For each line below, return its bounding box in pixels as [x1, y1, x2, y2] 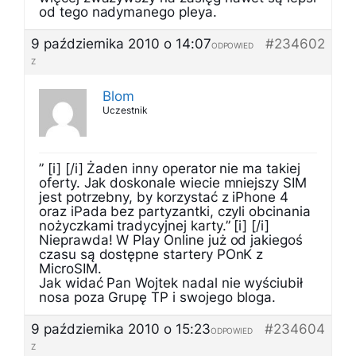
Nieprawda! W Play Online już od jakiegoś [39, 232, 303, 248]
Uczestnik [103, 104, 148, 116]
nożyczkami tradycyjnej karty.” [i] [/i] [39, 218, 270, 234]
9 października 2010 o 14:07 [31, 36, 211, 52]
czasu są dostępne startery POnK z [39, 246, 264, 262]
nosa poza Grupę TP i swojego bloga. [39, 289, 277, 305]
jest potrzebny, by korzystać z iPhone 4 [39, 189, 289, 205]
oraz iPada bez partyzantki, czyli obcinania [39, 203, 311, 219]
